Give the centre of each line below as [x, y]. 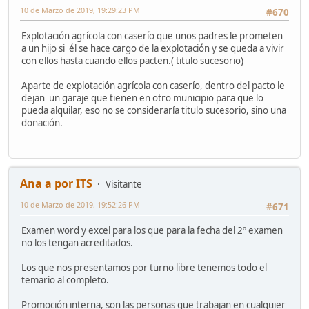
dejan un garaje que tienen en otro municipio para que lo [142, 98]
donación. [42, 123]
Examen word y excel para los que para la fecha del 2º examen [152, 230]
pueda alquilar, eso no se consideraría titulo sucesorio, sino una [154, 111]
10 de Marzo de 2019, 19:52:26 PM [80, 204]
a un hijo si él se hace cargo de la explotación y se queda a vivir [153, 49]
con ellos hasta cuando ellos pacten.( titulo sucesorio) [132, 61]
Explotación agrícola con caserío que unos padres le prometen [152, 36]
